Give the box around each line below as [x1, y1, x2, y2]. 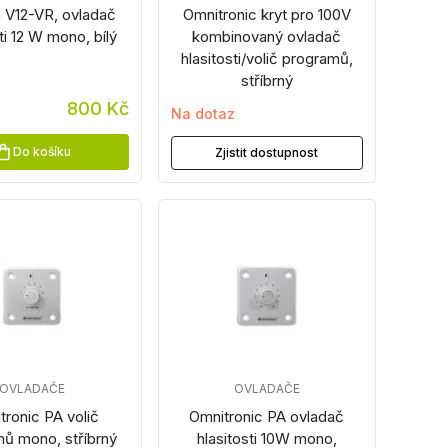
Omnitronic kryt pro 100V [182, 5, 351, 24]
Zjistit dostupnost [215, 145, 319, 160]
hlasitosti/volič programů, [180, 49, 353, 68]
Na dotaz [170, 105, 235, 122]
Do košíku [13, 144, 72, 159]
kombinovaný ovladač [192, 27, 342, 46]
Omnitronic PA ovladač [189, 407, 345, 426]
